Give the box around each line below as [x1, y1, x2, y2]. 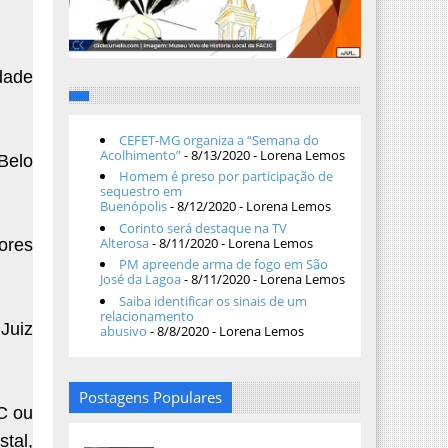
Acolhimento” [99, 145, 181, 164]
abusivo [99, 321, 147, 340]
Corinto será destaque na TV [118, 218, 287, 237]
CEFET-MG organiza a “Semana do [118, 130, 319, 149]
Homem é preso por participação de [118, 167, 333, 186]
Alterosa [99, 233, 149, 252]
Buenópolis [99, 197, 167, 216]
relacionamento [99, 306, 194, 325]
